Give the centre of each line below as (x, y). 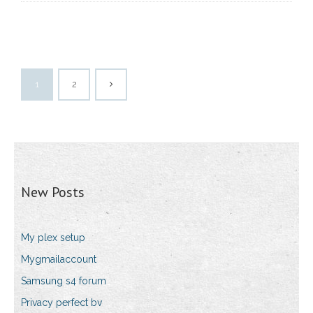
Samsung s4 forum (64, 281)
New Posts (53, 192)
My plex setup (53, 238)
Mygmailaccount (59, 260)
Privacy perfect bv (61, 303)
